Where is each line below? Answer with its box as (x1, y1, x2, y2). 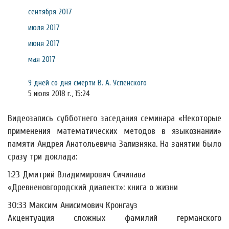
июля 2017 (28, 23, 60, 32)
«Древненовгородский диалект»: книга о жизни (8, 182, 178, 193)
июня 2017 (28, 39, 60, 48)
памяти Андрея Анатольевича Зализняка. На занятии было (8, 139, 221, 149)
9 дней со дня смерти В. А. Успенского (28, 78, 147, 87)
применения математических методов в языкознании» (8, 126, 221, 136)
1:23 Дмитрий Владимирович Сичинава (8, 169, 146, 180)
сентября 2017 (28, 7, 72, 16)
